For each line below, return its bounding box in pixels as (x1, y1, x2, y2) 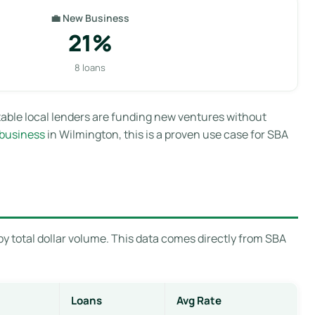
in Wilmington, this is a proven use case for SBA (45, 126, 288, 142)
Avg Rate (176, 292, 221, 308)
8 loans (75, 60, 105, 74)
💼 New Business (51, 11, 129, 25)
